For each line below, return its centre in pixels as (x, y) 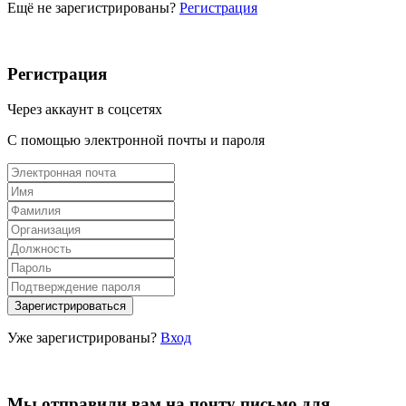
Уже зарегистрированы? (84, 337)
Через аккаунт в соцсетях (85, 109)
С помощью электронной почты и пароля (136, 140)
